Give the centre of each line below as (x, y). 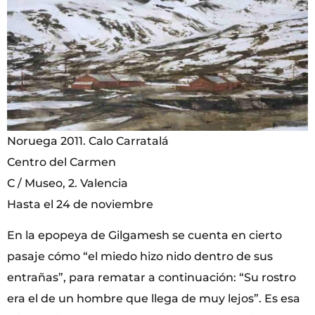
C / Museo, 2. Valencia (67, 183)
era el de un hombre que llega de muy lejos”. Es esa (154, 299)
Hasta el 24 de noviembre (80, 204)
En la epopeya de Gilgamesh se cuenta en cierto (144, 236)
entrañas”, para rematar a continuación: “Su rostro (152, 278)
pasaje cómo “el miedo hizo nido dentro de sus (140, 257)
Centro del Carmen (62, 162)
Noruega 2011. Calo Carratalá (88, 141)
